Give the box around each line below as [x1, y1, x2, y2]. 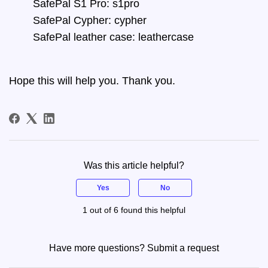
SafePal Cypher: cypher [33, 14, 147, 26]
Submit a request [147, 242, 219, 253]
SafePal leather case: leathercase [33, 31, 194, 43]
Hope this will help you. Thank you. [9, 74, 175, 87]
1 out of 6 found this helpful [83, 205, 185, 215]
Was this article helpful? [84, 160, 184, 170]
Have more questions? [49, 242, 147, 253]
